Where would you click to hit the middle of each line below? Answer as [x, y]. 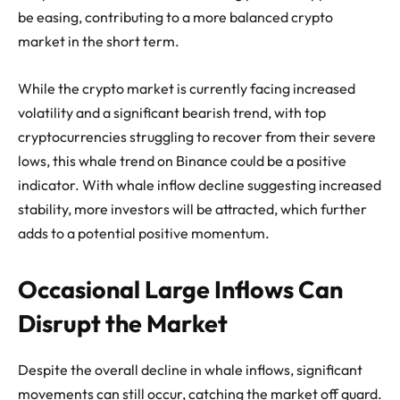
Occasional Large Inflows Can [180, 289]
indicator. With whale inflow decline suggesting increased [200, 184]
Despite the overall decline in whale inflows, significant [190, 369]
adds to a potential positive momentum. [144, 233]
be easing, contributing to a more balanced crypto [175, 17]
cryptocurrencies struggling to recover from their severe [197, 136]
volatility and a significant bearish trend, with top [172, 112]
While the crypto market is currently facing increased [187, 88]
